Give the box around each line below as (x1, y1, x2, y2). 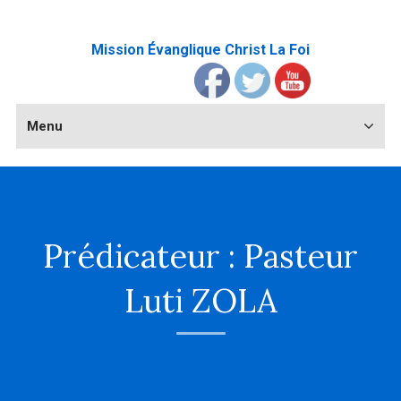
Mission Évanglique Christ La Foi (91, 41, 310, 58)
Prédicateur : (43, 235, 243, 277)
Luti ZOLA (124, 280, 277, 321)
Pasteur (243, 235, 358, 277)
